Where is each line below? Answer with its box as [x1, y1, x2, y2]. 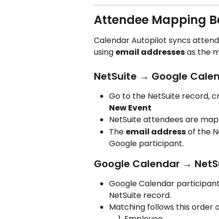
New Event [109, 102, 152, 114]
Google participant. [109, 137, 184, 149]
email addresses [115, 46, 185, 58]
